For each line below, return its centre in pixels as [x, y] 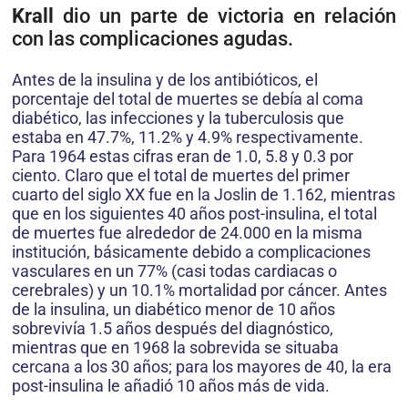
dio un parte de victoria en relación [229, 16]
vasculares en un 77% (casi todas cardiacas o [174, 271]
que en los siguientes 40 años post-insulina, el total [194, 214]
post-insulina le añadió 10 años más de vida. [171, 386]
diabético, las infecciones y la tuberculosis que [178, 118]
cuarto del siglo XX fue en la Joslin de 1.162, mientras [204, 195]
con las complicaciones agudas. [153, 39]
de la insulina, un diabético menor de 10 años [173, 310]
